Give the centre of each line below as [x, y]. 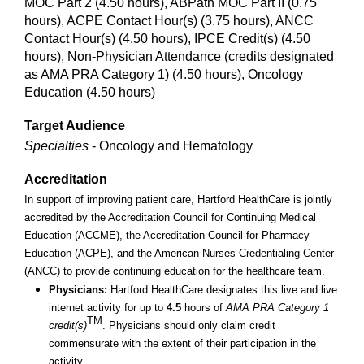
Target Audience [75, 126]
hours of [204, 308]
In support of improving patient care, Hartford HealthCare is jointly [178, 199]
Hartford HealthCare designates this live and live [222, 290]
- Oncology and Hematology [171, 146]
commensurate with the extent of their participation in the [182, 343]
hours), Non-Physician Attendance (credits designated [179, 56]
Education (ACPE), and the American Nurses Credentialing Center [179, 253]
